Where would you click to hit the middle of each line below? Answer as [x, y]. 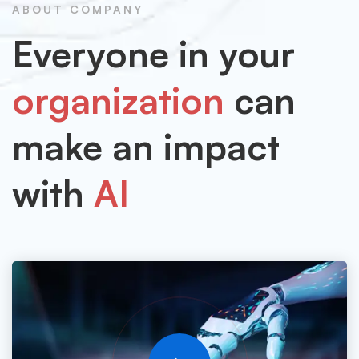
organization [118, 100]
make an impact [146, 147]
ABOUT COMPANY [78, 9]
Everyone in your [153, 54]
